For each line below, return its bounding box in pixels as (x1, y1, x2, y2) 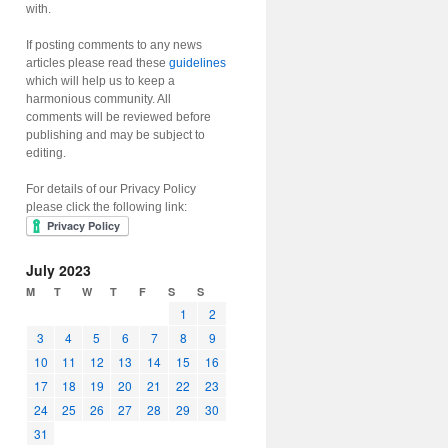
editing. (26, 146, 66, 160)
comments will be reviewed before (26, 110, 211, 124)
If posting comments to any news (26, 38, 202, 52)
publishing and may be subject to (26, 128, 205, 142)
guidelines (169, 56, 226, 70)
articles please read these (26, 56, 169, 70)
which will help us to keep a (26, 74, 175, 88)
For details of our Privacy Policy (26, 182, 196, 196)
